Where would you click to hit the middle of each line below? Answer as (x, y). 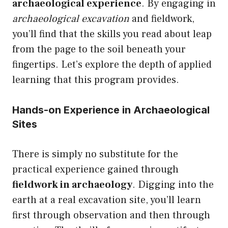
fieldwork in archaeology (72, 185)
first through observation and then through (111, 216)
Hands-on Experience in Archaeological (111, 110)
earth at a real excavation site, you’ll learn (107, 200)
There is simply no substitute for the (95, 154)
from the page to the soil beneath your (99, 50)
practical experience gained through (95, 170)
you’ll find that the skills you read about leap (112, 34)
